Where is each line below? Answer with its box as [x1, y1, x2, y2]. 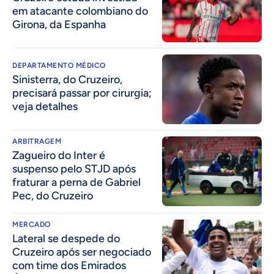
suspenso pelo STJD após [12, 161, 136, 176]
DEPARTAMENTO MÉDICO [12, 61, 106, 70]
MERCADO [12, 220, 51, 229]
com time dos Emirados [12, 258, 126, 272]
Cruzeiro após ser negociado [12, 245, 151, 259]
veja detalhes [12, 99, 78, 113]
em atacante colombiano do [12, 4, 148, 18]
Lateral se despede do [12, 231, 120, 245]
